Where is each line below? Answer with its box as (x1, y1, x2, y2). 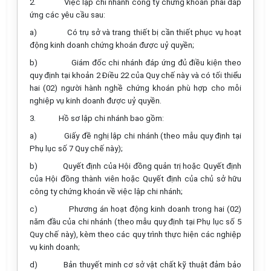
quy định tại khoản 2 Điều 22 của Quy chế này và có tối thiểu (30, 71, 241, 80)
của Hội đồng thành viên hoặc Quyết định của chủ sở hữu (30, 174, 241, 183)
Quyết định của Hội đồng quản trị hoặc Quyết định (62, 162, 242, 171)
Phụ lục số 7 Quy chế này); (30, 144, 123, 153)
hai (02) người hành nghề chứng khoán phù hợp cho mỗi (30, 83, 241, 93)
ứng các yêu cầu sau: (30, 10, 105, 19)
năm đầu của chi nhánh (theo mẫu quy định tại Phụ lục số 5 (30, 217, 241, 226)
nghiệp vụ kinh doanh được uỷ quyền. (30, 96, 162, 105)
